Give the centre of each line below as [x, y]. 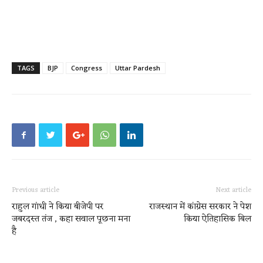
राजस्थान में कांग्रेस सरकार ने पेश [200, 207]
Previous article [36, 190]
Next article [233, 190]
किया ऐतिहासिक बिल [218, 219]
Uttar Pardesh [138, 68]
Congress [87, 68]
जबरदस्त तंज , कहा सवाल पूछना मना [71, 219]
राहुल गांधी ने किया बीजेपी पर [58, 207]
